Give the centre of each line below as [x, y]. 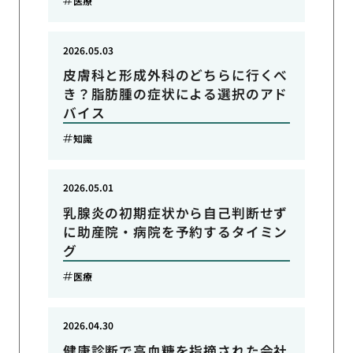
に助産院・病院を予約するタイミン [175, 231]
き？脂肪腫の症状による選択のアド [175, 94]
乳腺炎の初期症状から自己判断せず [175, 212]
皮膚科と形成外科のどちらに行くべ [175, 75]
